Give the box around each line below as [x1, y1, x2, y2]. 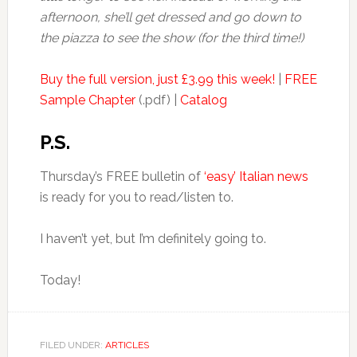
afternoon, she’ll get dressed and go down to [39, 10, 301, 25]
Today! [39, 273, 80, 288]
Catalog [179, 92, 227, 108]
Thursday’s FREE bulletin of [39, 169, 204, 184]
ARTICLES [104, 339, 149, 351]
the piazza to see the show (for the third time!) [39, 30, 304, 45]
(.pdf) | [135, 92, 180, 108]
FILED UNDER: [39, 339, 105, 351]
